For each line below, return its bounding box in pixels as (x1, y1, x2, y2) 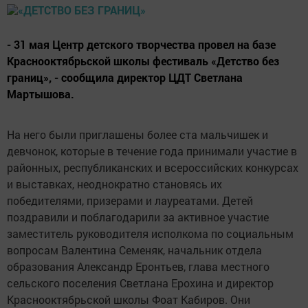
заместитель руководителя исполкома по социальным (7, 226, 294, 241)
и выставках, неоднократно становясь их (7, 177, 222, 192)
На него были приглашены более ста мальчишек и (7, 127, 268, 142)
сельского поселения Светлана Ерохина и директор (7, 276, 274, 291)
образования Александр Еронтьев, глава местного (7, 259, 269, 274)
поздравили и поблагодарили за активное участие (7, 210, 269, 225)
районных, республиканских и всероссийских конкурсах (7, 160, 298, 175)
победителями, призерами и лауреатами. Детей (7, 193, 253, 208)
